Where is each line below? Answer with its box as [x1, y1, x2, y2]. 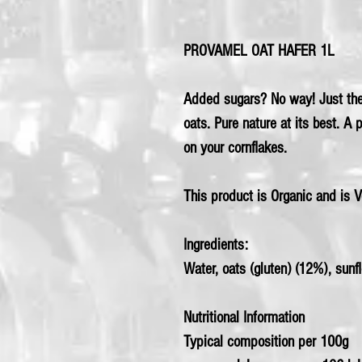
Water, [183, 260, 222, 279]
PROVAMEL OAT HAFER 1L [183, 42, 335, 61]
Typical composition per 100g [183, 333, 348, 351]
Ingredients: [183, 236, 248, 255]
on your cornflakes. [183, 139, 287, 158]
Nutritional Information [183, 309, 305, 327]
